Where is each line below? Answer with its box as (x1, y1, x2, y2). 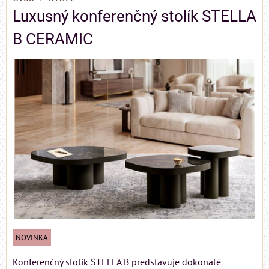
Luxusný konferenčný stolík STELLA (13, 7, 256, 25)
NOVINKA (16, 232, 48, 243)
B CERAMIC (13, 30, 93, 48)
